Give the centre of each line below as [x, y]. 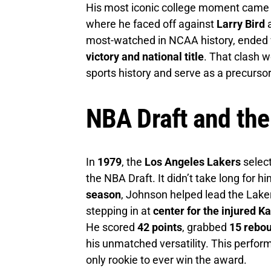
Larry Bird [241, 24]
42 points [160, 227]
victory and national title [145, 56]
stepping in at [119, 211]
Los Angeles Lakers [193, 162]
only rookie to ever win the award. [166, 260]
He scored [112, 227]
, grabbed [206, 227]
